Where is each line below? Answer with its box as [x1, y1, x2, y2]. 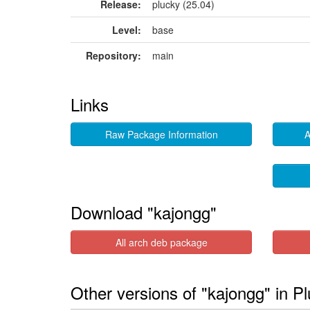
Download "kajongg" [71, 200, 217, 224]
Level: [112, 23, 141, 37]
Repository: [86, 48, 141, 62]
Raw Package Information [104, 127, 218, 141]
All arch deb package [115, 235, 208, 249]
